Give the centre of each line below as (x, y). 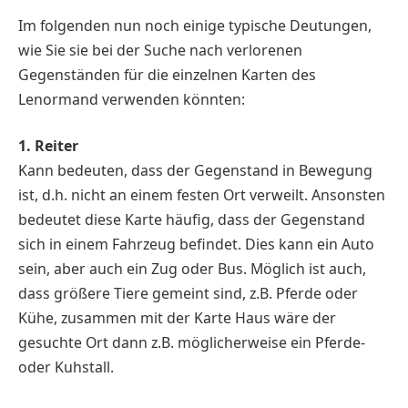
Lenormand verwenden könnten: (132, 99)
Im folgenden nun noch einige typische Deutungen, (195, 25)
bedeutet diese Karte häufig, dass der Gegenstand (192, 220)
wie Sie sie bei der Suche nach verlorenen (160, 50)
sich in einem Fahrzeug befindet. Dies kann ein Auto (196, 245)
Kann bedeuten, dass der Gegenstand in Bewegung (195, 171)
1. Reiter (48, 146)
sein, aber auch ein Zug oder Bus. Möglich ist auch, (192, 269)
